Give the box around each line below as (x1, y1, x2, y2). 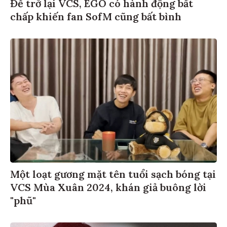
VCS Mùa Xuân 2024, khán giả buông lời (10, 179, 206, 192)
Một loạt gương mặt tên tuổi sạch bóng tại (10, 166, 216, 179)
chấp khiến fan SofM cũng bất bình (10, 8, 181, 21)
